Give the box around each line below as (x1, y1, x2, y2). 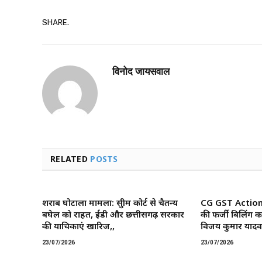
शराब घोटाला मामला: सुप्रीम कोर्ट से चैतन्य (42, 196, 178, 209)
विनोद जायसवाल (112, 65, 170, 78)
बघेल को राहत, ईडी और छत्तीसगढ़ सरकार (42, 208, 184, 220)
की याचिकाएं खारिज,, (42, 220, 115, 232)
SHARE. (42, 18, 69, 27)
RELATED (50, 153, 91, 165)
